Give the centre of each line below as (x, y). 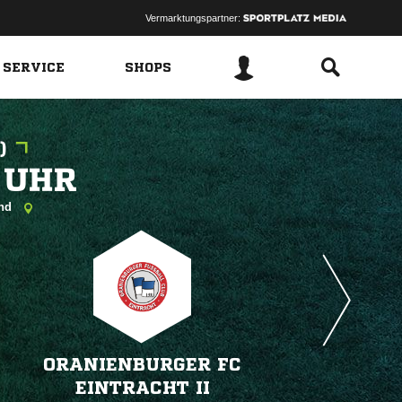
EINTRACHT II (142, 388)
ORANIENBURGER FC (142, 365)
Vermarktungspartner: (194, 18)
